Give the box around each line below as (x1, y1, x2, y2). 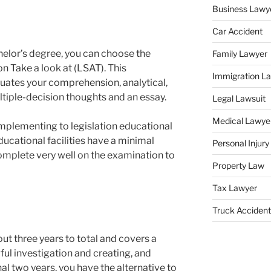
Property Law (212, 160, 264, 171)
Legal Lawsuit (212, 93, 266, 103)
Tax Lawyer (212, 182, 257, 193)
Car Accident (212, 25, 263, 36)
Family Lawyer (212, 48, 267, 59)
